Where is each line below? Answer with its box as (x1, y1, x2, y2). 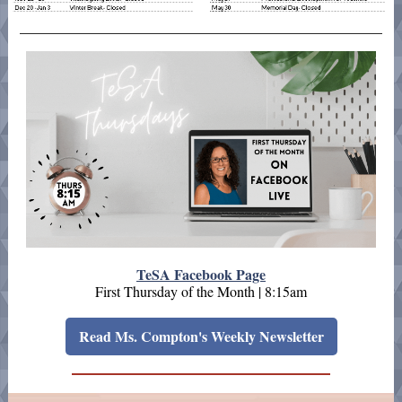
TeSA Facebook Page (136, 264, 266, 284)
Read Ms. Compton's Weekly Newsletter (78, 326, 324, 346)
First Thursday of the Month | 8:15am (95, 282, 307, 301)
